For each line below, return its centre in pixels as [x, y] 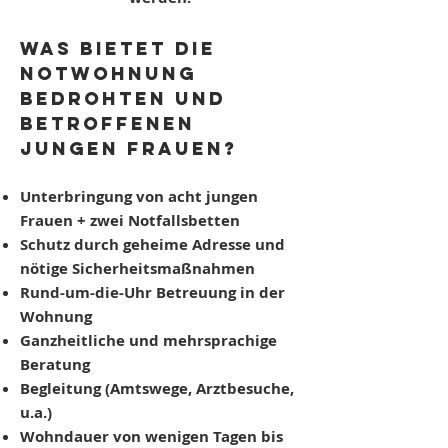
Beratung [57, 364]
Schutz [47, 244]
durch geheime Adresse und [179, 244]
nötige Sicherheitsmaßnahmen [137, 268]
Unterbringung [78, 196]
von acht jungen [197, 196]
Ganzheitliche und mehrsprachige [148, 340]
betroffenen [107, 123]
